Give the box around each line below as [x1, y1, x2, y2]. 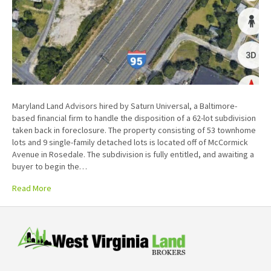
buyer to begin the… [12, 161, 87, 172]
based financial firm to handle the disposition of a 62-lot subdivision [12, 113, 256, 124]
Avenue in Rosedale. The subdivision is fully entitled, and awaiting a [12, 149, 254, 160]
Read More [12, 183, 51, 194]
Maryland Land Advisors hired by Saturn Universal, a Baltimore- [12, 100, 237, 112]
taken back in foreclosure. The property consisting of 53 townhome [12, 125, 256, 136]
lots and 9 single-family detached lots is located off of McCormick [12, 137, 248, 148]
